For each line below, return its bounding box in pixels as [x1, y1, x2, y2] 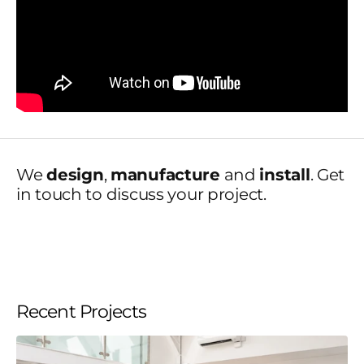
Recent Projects [16, 300, 146, 323]
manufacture [110, 164, 220, 184]
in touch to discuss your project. [16, 184, 266, 204]
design [46, 164, 104, 184]
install [259, 164, 310, 184]
